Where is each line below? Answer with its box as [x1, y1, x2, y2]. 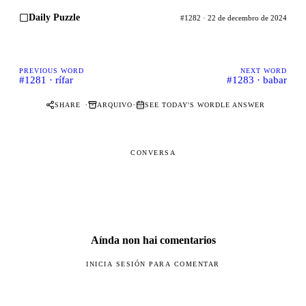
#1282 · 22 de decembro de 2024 [180, 13, 287, 22]
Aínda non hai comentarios [90, 234, 216, 246]
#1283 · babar [227, 74, 287, 85]
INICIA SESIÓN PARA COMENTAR [86, 260, 220, 268]
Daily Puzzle [29, 12, 80, 23]
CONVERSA [130, 148, 176, 156]
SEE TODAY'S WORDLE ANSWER [144, 101, 265, 109]
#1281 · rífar [19, 74, 73, 85]
